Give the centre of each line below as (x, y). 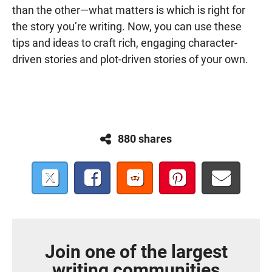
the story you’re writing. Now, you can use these (127, 26)
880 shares (145, 138)
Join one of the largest (136, 252)
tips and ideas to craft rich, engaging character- (125, 43)
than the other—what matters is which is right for (129, 10)
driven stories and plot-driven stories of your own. (130, 59)
